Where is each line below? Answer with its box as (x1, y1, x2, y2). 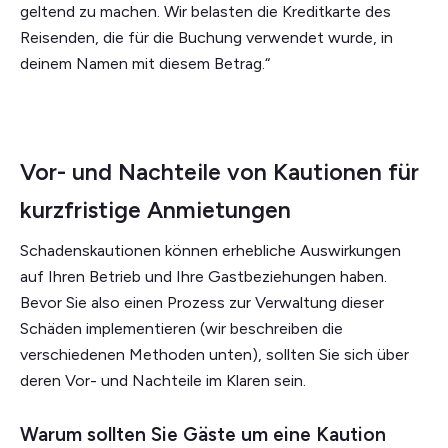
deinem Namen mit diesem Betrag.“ (20, 53, 270, 73)
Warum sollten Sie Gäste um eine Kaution (20, 422, 386, 446)
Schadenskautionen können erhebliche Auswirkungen (20, 240, 401, 260)
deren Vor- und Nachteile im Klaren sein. (20, 370, 306, 390)
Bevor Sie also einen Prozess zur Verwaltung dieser (20, 292, 384, 312)
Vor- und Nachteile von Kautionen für (20, 157, 419, 186)
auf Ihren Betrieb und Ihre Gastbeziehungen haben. (20, 266, 387, 286)
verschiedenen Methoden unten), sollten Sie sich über (20, 344, 409, 364)
